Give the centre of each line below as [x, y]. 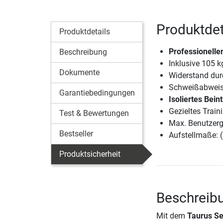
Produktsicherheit [90, 154]
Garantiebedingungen [97, 93]
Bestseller [76, 134]
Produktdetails [85, 32]
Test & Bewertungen [94, 113]
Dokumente [79, 73]
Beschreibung [83, 52]
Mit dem [171, 216]
